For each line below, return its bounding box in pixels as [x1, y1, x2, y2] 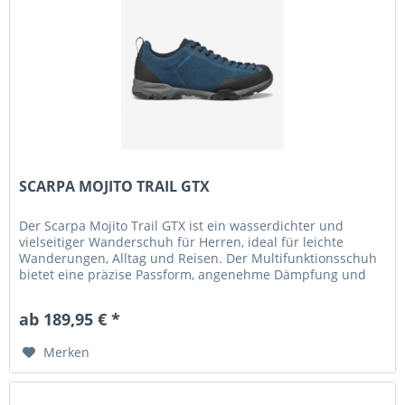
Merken [43, 344, 90, 362]
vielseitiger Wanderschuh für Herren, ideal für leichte [19, 233, 344, 251]
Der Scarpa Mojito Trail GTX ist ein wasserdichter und [19, 217, 344, 235]
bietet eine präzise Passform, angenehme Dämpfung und [19, 266, 367, 284]
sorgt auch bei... [19, 282, 118, 300]
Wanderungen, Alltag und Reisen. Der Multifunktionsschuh [19, 250, 378, 268]
